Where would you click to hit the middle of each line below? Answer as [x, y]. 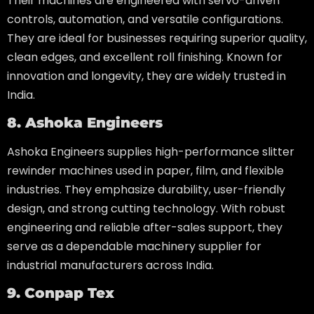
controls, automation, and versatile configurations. [145, 19]
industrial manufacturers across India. [110, 266]
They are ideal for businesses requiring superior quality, [157, 38]
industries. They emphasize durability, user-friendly [146, 190]
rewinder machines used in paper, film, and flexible [145, 171]
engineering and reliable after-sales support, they [145, 228]
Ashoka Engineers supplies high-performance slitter [151, 152]
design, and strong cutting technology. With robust [146, 209]
